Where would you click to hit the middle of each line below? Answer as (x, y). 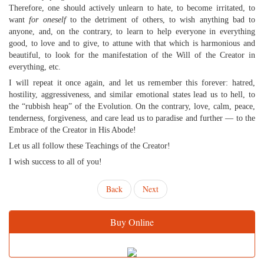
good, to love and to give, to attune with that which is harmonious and (132, 43)
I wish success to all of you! (55, 162)
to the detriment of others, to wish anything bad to (160, 20)
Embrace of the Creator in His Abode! (72, 130)
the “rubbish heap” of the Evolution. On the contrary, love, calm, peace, (132, 106)
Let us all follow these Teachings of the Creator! (90, 146)
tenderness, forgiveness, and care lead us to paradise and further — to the (132, 118)
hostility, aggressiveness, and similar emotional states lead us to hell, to (132, 95)
